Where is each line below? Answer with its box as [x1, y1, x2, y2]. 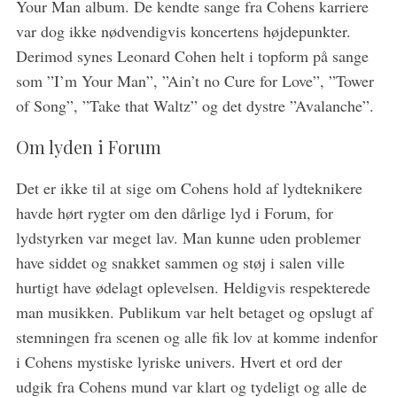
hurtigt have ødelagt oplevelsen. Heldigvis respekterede [15, 276, 370, 298]
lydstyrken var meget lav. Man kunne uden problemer [15, 227, 361, 248]
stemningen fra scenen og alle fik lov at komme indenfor [15, 326, 378, 347]
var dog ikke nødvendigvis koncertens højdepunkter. [15, 20, 351, 42]
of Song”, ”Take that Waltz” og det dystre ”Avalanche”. [15, 95, 374, 116]
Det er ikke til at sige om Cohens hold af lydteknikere [15, 177, 362, 198]
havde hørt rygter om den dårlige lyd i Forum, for [15, 202, 333, 223]
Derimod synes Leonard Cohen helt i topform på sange [15, 45, 369, 66]
